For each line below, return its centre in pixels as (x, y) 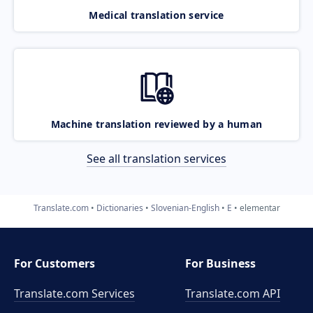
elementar (260, 208)
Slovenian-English (185, 208)
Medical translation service (156, 15)
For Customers (54, 263)
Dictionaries (119, 208)
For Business (221, 263)
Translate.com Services (74, 293)
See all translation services (156, 158)
